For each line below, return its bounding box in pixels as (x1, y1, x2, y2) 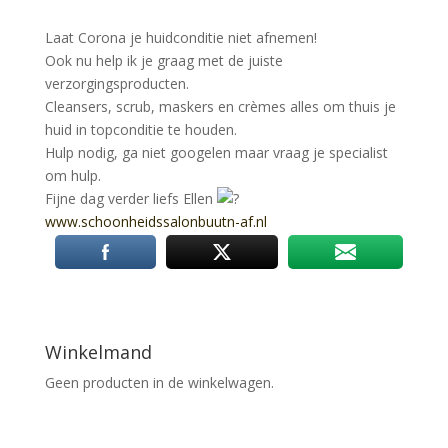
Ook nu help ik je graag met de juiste (44, 51, 283, 71)
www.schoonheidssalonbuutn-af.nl (44, 212, 267, 232)
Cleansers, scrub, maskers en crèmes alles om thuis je (44, 97, 396, 117)
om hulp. (44, 166, 101, 186)
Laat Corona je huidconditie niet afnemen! (44, 28, 317, 48)
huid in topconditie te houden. (44, 120, 237, 140)
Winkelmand (44, 340, 152, 365)
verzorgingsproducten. (44, 74, 189, 94)
